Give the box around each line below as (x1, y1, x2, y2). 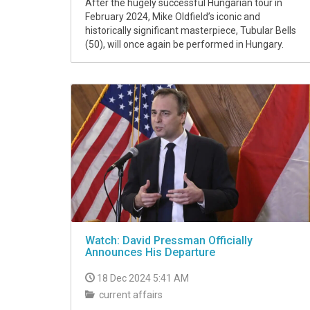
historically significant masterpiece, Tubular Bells (85, 25, 296, 37)
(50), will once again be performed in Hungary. (85, 39, 284, 51)
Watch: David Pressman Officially (85, 234, 253, 248)
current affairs (97, 289, 163, 301)
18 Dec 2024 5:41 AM (97, 273, 189, 284)
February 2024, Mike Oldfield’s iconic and (85, 11, 260, 23)
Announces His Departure (85, 246, 215, 259)
